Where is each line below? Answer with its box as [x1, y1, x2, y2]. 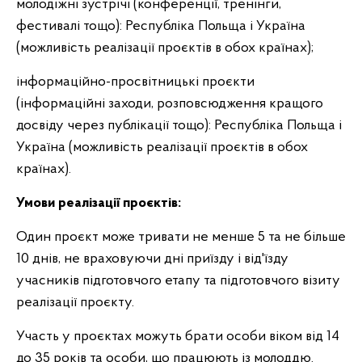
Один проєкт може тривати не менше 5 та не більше [16, 229, 346, 245]
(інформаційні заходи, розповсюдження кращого [16, 96, 323, 112]
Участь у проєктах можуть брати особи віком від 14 [16, 329, 339, 344]
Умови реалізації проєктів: [16, 196, 184, 211]
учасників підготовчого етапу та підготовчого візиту [16, 273, 340, 288]
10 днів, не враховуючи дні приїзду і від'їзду [16, 251, 288, 267]
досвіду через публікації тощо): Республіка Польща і [16, 118, 342, 133]
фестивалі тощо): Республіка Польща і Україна [16, 19, 305, 34]
